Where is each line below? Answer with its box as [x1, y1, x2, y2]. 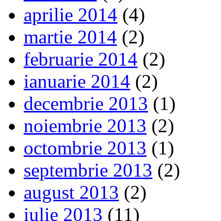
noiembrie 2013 [24, 114, 147, 136]
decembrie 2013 [24, 92, 148, 114]
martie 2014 [24, 26, 117, 47]
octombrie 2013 [24, 137, 147, 158]
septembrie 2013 [24, 159, 152, 181]
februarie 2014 [24, 48, 138, 70]
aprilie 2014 [24, 3, 117, 25]
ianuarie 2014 [24, 70, 130, 92]
